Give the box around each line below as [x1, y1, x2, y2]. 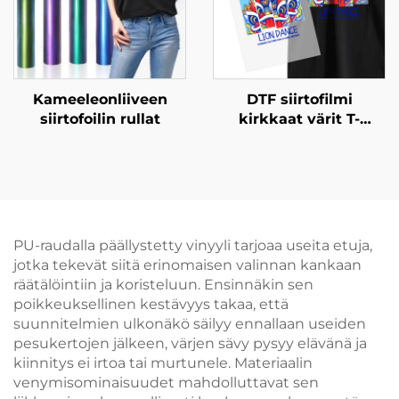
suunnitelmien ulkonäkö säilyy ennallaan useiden [13, 315, 366, 332]
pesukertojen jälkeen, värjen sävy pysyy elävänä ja [13, 335, 367, 352]
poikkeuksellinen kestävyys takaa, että [13, 296, 289, 313]
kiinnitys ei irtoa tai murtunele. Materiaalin [13, 354, 313, 371]
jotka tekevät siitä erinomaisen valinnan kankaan [13, 256, 362, 273]
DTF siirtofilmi [246, 91, 353, 108]
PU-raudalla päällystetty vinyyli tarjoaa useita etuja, [13, 237, 372, 254]
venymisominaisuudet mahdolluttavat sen [13, 374, 319, 391]
